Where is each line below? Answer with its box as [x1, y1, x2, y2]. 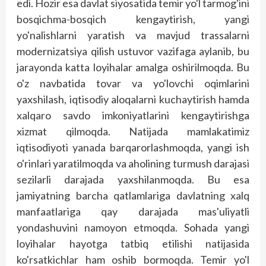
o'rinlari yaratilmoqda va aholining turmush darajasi [17, 157, 249, 170]
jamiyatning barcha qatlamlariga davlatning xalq [17, 189, 249, 202]
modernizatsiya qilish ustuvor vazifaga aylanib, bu [17, 45, 249, 58]
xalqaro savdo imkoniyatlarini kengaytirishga [17, 109, 249, 122]
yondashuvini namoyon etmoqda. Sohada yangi [17, 221, 249, 235]
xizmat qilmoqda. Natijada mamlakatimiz [17, 125, 249, 138]
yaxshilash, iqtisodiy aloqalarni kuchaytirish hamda [17, 93, 249, 106]
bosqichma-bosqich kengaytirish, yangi [17, 12, 249, 26]
